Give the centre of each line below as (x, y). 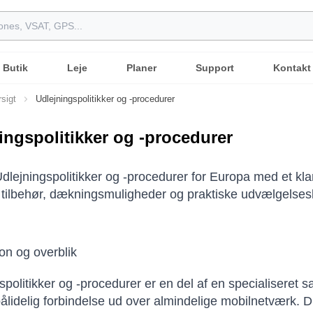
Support (214, 68)
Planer (141, 68)
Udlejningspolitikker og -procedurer (105, 99)
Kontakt (292, 68)
